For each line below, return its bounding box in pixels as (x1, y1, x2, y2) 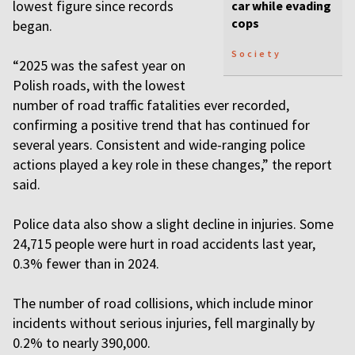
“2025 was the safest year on (13, 56, 185, 74)
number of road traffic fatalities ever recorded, (13, 96, 289, 114)
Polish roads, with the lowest (13, 76, 185, 94)
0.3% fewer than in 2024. (13, 254, 166, 273)
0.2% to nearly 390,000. (13, 334, 154, 352)
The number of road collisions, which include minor (13, 294, 313, 312)
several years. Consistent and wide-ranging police (13, 136, 305, 154)
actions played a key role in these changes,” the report (13, 155, 332, 174)
